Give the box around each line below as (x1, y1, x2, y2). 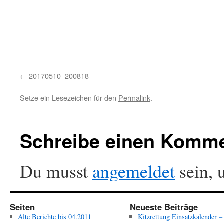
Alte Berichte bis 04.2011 (17, 212, 91, 222)
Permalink (118, 92, 150, 103)
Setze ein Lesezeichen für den (20, 92, 118, 103)
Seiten (10, 201, 35, 213)
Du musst (20, 159, 92, 183)
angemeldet (92, 159, 175, 183)
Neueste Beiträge (130, 201, 198, 213)
